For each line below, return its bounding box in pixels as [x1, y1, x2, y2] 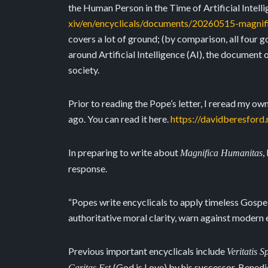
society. [68, 64, 101, 75]
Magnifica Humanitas [180, 148, 263, 158]
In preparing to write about [68, 147, 180, 158]
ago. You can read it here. [68, 113, 170, 124]
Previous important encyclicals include [68, 245, 227, 257]
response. [68, 163, 107, 174]
